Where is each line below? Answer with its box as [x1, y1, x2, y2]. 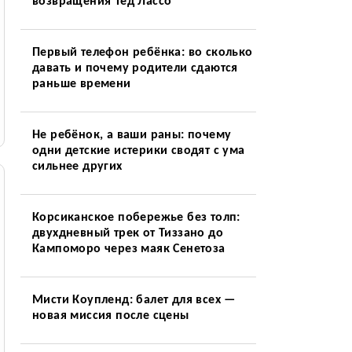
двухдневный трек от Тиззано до [31, 227, 223, 240]
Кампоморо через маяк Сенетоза [31, 243, 225, 255]
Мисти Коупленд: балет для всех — [31, 294, 236, 306]
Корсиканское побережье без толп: [31, 211, 240, 224]
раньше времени [31, 78, 131, 90]
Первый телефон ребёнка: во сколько [31, 46, 253, 59]
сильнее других [31, 160, 123, 173]
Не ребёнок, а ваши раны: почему [31, 129, 232, 141]
